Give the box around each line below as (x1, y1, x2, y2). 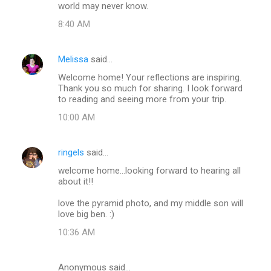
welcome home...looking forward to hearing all (58, 165, 241, 176)
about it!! (58, 175, 93, 187)
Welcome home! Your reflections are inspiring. (58, 71, 241, 83)
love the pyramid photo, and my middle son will (58, 197, 243, 209)
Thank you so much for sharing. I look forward (58, 82, 243, 94)
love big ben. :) (58, 208, 114, 220)
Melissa (58, 53, 88, 65)
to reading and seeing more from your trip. (58, 93, 226, 105)
